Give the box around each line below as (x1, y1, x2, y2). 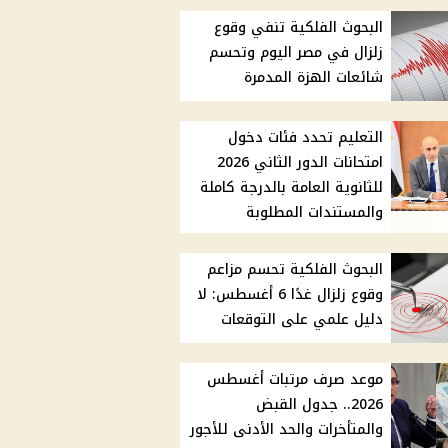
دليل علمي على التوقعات (221, 306, 384, 334)
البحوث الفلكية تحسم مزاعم (207, 256, 384, 284)
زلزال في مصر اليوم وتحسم (209, 39, 384, 67)
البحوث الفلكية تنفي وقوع (214, 14, 384, 42)
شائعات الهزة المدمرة (244, 64, 384, 92)
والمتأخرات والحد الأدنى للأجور (190, 416, 384, 444)
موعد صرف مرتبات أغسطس (207, 366, 384, 394)
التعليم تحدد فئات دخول (228, 124, 384, 152)
